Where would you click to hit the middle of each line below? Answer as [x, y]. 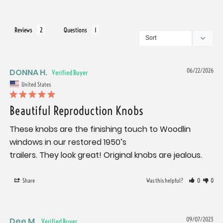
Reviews [23, 30]
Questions [75, 30]
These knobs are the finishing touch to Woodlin [100, 129]
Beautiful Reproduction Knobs [76, 110]
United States [36, 84]
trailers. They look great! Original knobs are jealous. [106, 155]
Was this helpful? [166, 180]
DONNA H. [28, 73]
